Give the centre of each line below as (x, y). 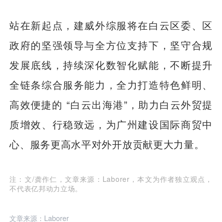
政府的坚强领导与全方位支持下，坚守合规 (111, 45)
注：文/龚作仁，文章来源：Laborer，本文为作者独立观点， (111, 179)
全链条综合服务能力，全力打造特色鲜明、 (111, 85)
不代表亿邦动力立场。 (46, 189)
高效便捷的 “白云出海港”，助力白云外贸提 (111, 105)
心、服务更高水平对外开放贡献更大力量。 (107, 144)
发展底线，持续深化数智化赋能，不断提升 (111, 65)
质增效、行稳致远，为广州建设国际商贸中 (111, 124)
